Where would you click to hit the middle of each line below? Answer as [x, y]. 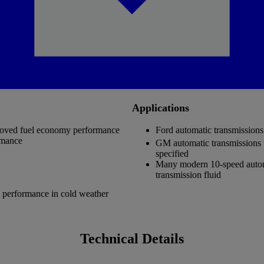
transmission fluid [188, 175]
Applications [161, 108]
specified [172, 154]
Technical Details [132, 239]
